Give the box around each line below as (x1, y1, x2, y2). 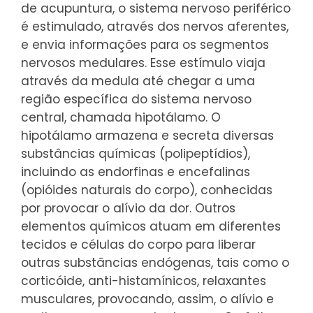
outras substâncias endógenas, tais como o (21, 254, 289, 271)
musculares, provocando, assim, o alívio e (21, 290, 274, 307)
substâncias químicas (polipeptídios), (21, 145, 250, 162)
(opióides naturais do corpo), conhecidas (21, 181, 272, 198)
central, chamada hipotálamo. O (21, 108, 221, 126)
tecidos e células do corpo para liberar (21, 235, 256, 253)
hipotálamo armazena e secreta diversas (21, 126, 274, 144)
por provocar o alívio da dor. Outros (21, 199, 235, 217)
